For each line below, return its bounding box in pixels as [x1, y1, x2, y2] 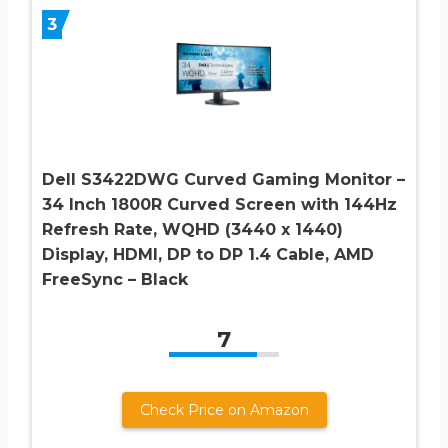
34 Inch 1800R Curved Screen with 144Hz [42, 194, 397, 214]
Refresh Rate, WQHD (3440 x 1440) [42, 219, 343, 239]
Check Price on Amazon [139, 400, 309, 419]
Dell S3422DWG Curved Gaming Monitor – [42, 169, 405, 189]
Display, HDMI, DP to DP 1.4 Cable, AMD [42, 244, 374, 264]
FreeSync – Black [42, 269, 188, 289]
